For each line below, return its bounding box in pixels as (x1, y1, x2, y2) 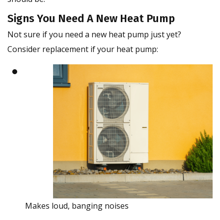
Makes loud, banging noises (25, 200, 129, 211)
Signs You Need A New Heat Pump (7, 12, 175, 26)
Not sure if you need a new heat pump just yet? (7, 29, 181, 40)
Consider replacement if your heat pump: (7, 44, 158, 55)
